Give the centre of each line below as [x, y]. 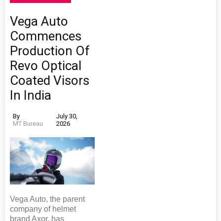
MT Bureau [28, 123]
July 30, [67, 116]
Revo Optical [46, 65]
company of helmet [43, 209]
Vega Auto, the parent [47, 199]
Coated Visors [50, 80]
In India [31, 95]
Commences [46, 36]
